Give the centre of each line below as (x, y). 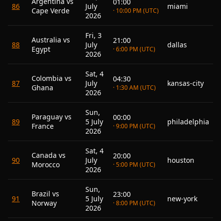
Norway (44, 203)
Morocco (46, 165)
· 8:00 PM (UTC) (134, 203)
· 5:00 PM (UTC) (134, 165)
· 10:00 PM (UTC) (136, 11)
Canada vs (49, 155)
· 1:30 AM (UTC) (134, 88)
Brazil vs (45, 194)
